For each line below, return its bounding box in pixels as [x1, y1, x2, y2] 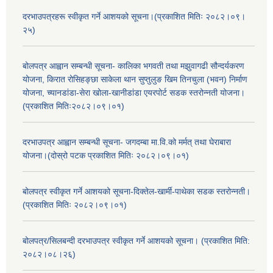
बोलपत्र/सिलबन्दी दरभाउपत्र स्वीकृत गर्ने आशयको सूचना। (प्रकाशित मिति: [23, 236, 250, 246]
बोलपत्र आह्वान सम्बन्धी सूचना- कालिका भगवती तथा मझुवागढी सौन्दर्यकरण [23, 61, 244, 71]
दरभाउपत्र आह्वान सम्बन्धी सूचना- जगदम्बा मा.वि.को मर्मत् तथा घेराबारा [23, 137, 231, 147]
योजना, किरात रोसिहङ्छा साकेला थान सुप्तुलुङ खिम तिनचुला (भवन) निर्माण [23, 74, 247, 85]
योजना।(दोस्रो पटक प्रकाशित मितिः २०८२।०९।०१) [23, 151, 189, 161]
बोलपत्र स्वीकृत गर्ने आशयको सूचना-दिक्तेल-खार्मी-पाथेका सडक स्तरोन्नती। [23, 186, 250, 197]
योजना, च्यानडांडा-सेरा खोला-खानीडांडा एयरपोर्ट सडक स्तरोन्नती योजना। [23, 88, 245, 98]
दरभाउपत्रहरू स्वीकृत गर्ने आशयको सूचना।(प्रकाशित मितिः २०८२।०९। [23, 12, 246, 22]
